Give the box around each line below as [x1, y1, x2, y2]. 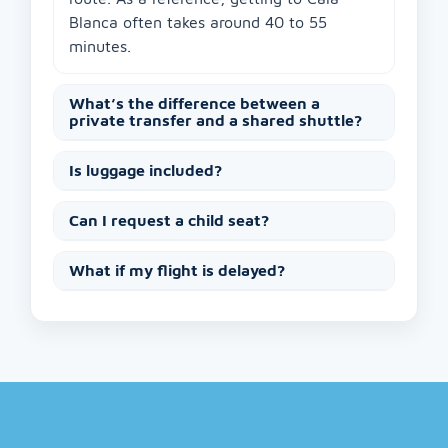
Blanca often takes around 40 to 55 [69, 13, 327, 32]
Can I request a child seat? [69, 211, 269, 230]
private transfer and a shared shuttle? [69, 111, 362, 130]
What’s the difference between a [69, 94, 320, 113]
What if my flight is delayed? [69, 261, 285, 280]
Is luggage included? [69, 161, 222, 180]
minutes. [69, 37, 131, 56]
